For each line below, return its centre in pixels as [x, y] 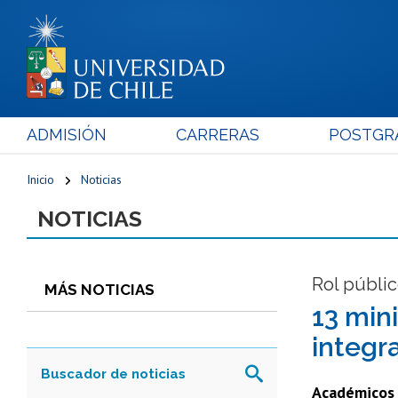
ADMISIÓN [67, 134]
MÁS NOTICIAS [99, 289]
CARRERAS [217, 134]
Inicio [40, 179]
